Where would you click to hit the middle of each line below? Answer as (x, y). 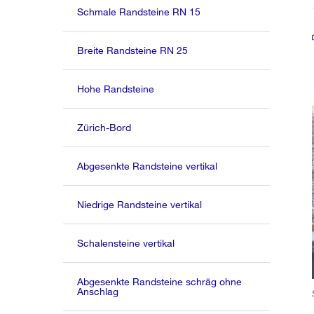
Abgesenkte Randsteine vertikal (148, 166)
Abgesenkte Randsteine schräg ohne (160, 281)
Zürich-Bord (104, 127)
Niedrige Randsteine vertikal (140, 204)
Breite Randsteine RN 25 (133, 50)
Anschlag (98, 291)
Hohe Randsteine (116, 89)
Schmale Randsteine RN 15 (139, 12)
